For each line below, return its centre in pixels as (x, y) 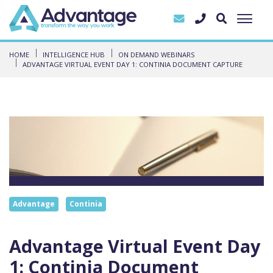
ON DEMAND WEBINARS (157, 54)
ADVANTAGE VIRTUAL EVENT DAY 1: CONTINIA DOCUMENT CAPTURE (133, 64)
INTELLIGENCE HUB (74, 54)
